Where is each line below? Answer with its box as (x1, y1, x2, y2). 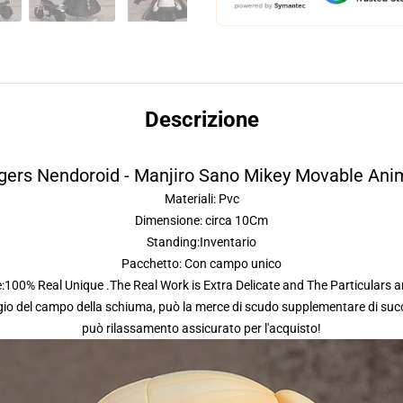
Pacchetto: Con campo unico (121, 256, 282, 271)
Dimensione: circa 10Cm (135, 213, 268, 228)
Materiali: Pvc (164, 192, 239, 206)
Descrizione (144, 107, 259, 132)
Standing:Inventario (147, 235, 256, 249)
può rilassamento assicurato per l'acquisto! (82, 321, 321, 336)
